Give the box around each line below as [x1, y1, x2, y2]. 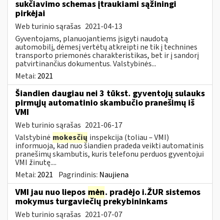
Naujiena [99, 169, 129, 180]
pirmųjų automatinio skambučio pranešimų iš [15, 96, 194, 109]
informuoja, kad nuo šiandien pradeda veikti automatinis [15, 140, 204, 151]
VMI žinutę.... [15, 157, 56, 168]
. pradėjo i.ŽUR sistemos [105, 186, 200, 198]
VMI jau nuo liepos [15, 186, 87, 198]
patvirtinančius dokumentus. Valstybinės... [15, 58, 156, 69]
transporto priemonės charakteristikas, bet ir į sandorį [15, 50, 199, 61]
